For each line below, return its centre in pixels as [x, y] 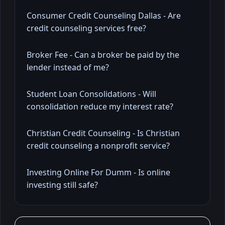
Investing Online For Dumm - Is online [98, 172]
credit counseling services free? [86, 28]
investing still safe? [62, 185]
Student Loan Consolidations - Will [91, 94]
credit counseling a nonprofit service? [98, 145]
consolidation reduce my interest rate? [100, 106]
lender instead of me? [68, 67]
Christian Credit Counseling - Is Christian [103, 133]
